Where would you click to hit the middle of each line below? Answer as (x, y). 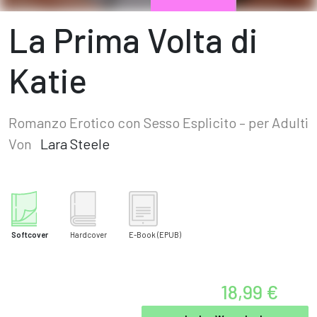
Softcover (30, 235)
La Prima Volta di (133, 40)
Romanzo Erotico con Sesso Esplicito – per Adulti (158, 122)
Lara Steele (75, 144)
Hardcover (88, 235)
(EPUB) (169, 235)
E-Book (142, 235)
